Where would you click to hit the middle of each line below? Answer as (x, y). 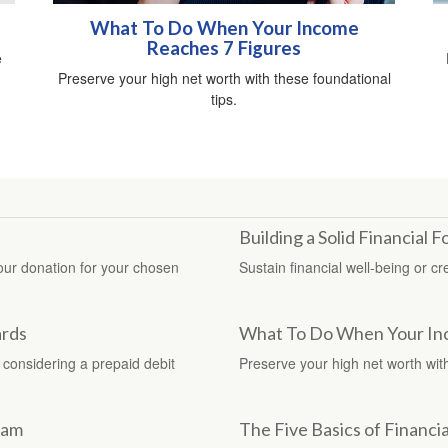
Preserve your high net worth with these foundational (224, 78)
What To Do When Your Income (224, 28)
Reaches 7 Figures (224, 48)
